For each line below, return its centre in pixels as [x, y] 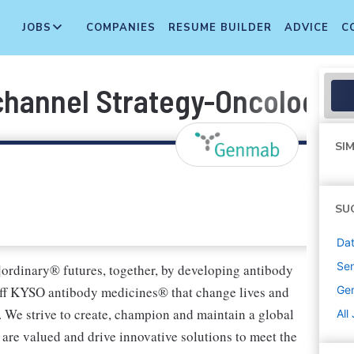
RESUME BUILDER [220, 28]
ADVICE [307, 28]
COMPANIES [121, 28]
